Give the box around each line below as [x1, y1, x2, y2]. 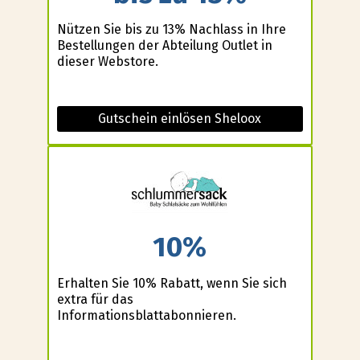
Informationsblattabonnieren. [56, 307, 236, 323]
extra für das [56, 291, 133, 307]
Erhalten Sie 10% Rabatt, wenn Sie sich [56, 275, 287, 291]
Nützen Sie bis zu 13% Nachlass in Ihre [56, 22, 286, 38]
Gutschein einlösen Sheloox [98, 111, 262, 127]
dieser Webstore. [56, 54, 158, 70]
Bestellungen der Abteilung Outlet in [56, 38, 272, 54]
